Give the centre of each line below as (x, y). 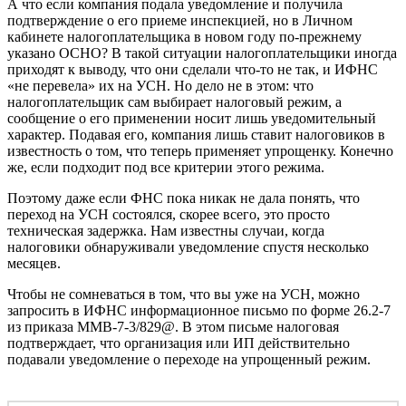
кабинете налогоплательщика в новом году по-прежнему (184, 36)
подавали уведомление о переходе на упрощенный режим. (189, 359)
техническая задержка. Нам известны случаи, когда (166, 230)
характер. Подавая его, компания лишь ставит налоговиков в (196, 134)
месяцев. (34, 263)
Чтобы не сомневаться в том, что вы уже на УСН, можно (184, 294)
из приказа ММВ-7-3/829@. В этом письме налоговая (173, 326)
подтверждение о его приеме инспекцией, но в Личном (180, 20)
